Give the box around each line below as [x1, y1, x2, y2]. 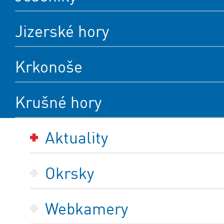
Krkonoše [15, 57, 82, 77]
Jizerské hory [15, 21, 109, 41]
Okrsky [45, 163, 94, 183]
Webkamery [45, 199, 128, 219]
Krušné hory [15, 92, 101, 112]
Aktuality [45, 128, 108, 148]
